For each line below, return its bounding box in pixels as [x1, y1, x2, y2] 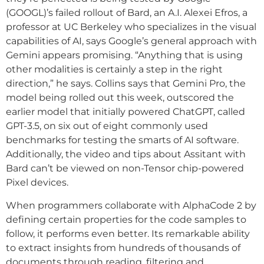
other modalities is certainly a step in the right [6, 64, 223, 75]
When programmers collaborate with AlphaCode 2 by [6, 199, 256, 211]
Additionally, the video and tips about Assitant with [6, 148, 246, 160]
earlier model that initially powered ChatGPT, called [6, 106, 245, 118]
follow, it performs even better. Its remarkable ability [6, 227, 250, 239]
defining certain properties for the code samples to [6, 213, 246, 225]
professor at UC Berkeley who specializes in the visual [6, 21, 256, 33]
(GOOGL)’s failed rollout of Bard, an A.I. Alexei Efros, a [6, 7, 247, 19]
